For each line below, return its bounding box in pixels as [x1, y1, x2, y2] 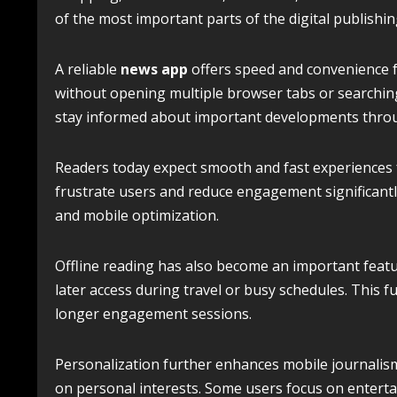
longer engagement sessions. [55, 304, 252, 323]
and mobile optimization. [55, 206, 219, 225]
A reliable [55, 59, 121, 79]
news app [121, 59, 188, 79]
